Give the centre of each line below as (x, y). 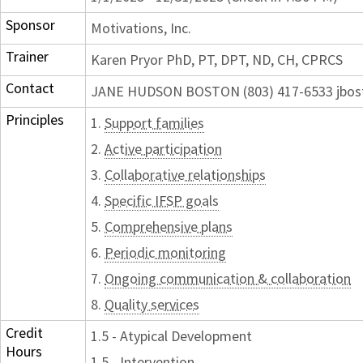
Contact (30, 88)
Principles (35, 120)
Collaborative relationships (185, 175)
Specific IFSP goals (162, 201)
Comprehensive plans (169, 227)
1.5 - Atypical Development (171, 336)
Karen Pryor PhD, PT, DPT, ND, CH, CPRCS (217, 60)
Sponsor (30, 25)
